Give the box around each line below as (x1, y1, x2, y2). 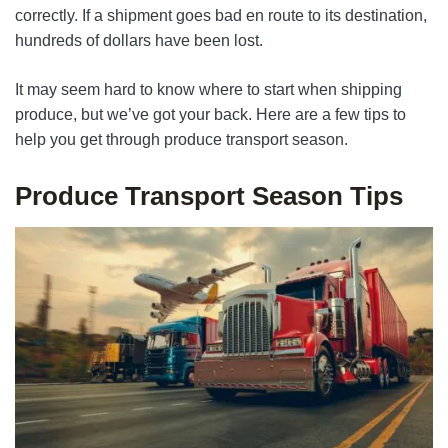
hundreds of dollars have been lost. (15, 32, 263, 49)
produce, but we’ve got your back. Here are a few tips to (15, 106, 406, 123)
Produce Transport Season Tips (15, 181, 403, 211)
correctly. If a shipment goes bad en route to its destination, (15, 7, 427, 24)
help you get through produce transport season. (15, 131, 348, 148)
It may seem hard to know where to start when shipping (15, 81, 402, 98)
